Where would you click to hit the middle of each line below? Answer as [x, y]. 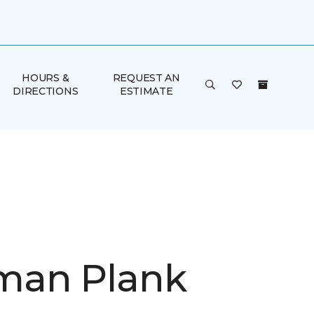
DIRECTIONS [46, 91]
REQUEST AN [146, 78]
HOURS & [46, 78]
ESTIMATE [146, 91]
